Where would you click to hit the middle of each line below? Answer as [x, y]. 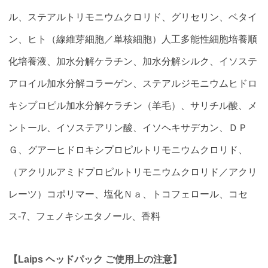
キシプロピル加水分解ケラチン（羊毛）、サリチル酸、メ [133, 106]
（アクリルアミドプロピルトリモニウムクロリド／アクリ [133, 172]
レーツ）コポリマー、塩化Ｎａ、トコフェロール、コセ [128, 194]
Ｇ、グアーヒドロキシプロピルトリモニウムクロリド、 [128, 150]
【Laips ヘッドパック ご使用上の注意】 [95, 259]
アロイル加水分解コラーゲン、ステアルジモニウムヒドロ [133, 83]
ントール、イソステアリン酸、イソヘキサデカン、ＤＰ [128, 128]
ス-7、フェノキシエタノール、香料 [85, 216]
